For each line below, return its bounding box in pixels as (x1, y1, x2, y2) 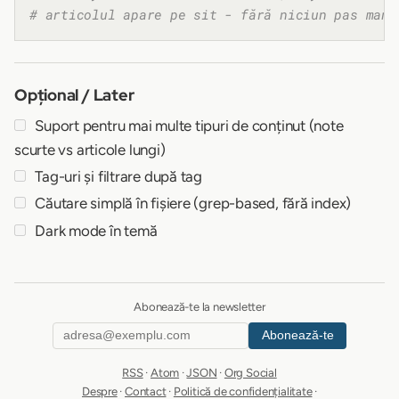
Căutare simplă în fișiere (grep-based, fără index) (31, 194, 352, 213)
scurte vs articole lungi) (14, 141, 166, 159)
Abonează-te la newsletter (134, 300, 265, 314)
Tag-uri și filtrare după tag (31, 167, 203, 186)
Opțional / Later (14, 84, 134, 107)
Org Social (224, 365, 277, 379)
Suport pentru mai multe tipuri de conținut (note (31, 117, 344, 135)
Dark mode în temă (31, 221, 158, 240)
